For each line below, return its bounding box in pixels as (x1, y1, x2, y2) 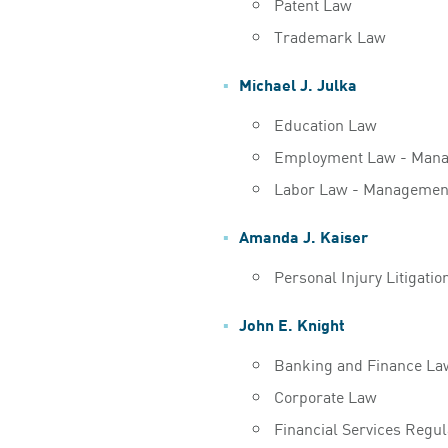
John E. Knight (238, 311, 345, 335)
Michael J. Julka (238, 71, 357, 95)
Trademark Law (273, 23, 386, 48)
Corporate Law (273, 383, 377, 408)
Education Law (273, 111, 377, 136)
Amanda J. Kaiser (238, 223, 368, 247)
